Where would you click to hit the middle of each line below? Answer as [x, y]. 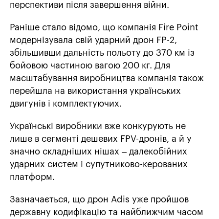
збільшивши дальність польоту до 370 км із [102, 53]
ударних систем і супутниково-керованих [99, 164]
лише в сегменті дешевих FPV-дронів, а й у [101, 139]
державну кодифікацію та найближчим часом [107, 212]
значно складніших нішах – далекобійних [99, 152]
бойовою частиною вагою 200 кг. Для [90, 66]
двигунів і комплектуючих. [66, 104]
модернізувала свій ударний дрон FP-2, [93, 40]
